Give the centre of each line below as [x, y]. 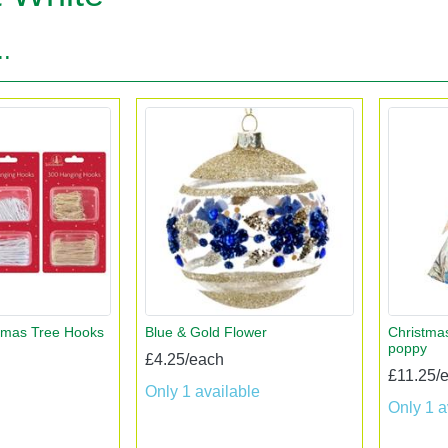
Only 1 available [203, 391]
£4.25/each [185, 359]
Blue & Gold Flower [206, 331]
